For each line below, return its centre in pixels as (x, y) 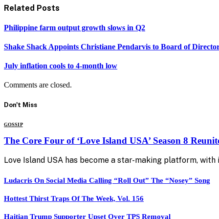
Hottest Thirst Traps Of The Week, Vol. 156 (74, 199)
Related (20, 8)
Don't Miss (21, 104)
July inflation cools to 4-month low (61, 66)
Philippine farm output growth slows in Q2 (75, 27)
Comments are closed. (38, 85)
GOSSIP (13, 124)
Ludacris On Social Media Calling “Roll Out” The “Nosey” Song (107, 181)
